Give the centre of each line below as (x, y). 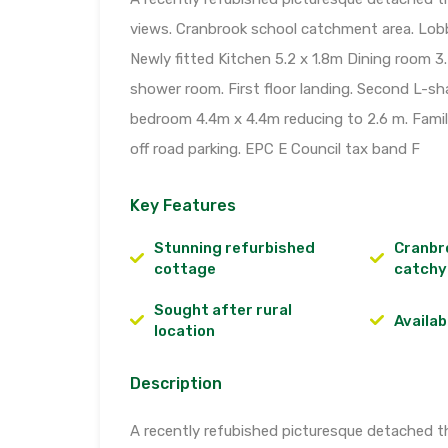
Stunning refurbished (234, 248)
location (184, 331)
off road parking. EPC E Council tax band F (275, 149)
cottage (185, 269)
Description (176, 384)
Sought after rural (223, 310)
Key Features (183, 206)
